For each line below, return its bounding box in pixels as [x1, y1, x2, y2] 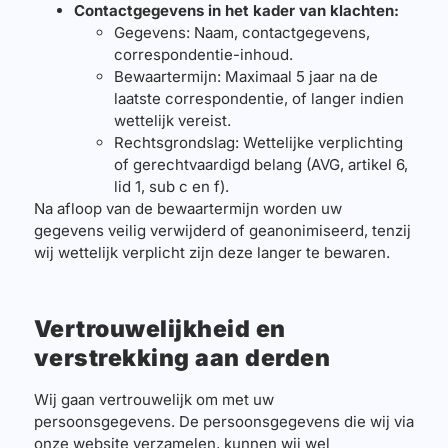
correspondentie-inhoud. [113, 44, 293, 64]
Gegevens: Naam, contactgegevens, [113, 22, 370, 42]
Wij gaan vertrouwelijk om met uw [33, 389, 274, 409]
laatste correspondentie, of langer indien [113, 88, 404, 108]
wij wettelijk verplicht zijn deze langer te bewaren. [33, 242, 390, 262]
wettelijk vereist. [113, 110, 231, 130]
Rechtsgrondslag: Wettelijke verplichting [113, 132, 403, 152]
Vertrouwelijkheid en [33, 314, 286, 343]
